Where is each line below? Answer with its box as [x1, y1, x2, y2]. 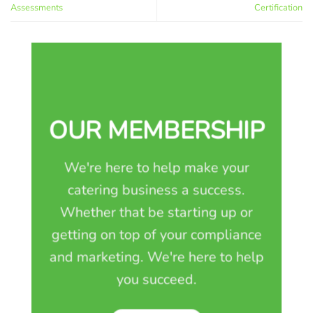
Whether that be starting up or [59, 203, 253, 222]
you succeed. [116, 270, 197, 289]
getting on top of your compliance [51, 225, 262, 245]
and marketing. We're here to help [49, 247, 264, 267]
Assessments [10, 1, 63, 15]
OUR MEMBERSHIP [48, 114, 265, 147]
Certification [254, 1, 303, 15]
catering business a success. [67, 180, 245, 200]
